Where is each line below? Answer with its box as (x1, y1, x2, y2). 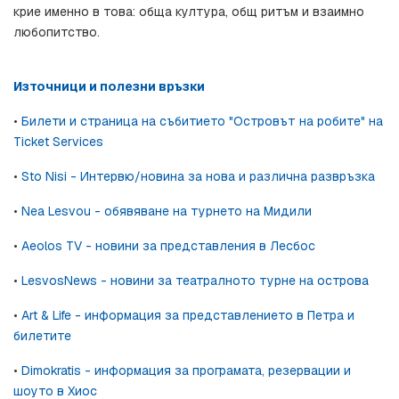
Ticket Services (13, 134, 103, 151)
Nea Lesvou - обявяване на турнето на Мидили (21, 203, 312, 220)
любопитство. (13, 24, 100, 41)
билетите (13, 328, 71, 345)
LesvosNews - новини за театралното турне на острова (21, 273, 369, 289)
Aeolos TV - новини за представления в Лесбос (21, 238, 315, 255)
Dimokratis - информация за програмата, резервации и (21, 362, 351, 379)
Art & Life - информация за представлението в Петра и (21, 307, 354, 324)
